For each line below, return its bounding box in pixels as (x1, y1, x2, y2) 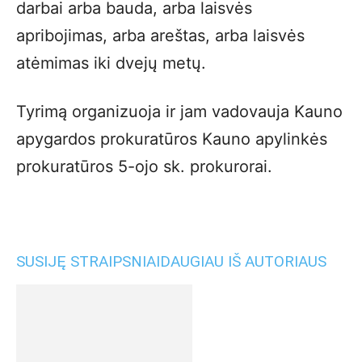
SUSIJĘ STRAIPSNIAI (16, 252, 160, 271)
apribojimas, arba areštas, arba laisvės (16, 26, 305, 45)
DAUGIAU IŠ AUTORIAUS (160, 252, 326, 271)
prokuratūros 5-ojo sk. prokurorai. (16, 157, 272, 176)
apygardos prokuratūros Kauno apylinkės (16, 129, 327, 149)
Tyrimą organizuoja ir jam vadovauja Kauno (16, 102, 343, 121)
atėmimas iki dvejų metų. (16, 53, 206, 73)
